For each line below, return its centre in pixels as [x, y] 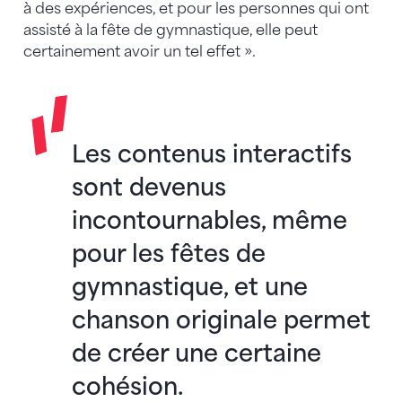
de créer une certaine [197, 354]
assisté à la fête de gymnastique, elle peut [170, 31]
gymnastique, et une [190, 287]
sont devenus [149, 188]
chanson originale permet [222, 320]
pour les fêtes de [169, 254]
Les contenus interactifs [212, 154]
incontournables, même [210, 221]
